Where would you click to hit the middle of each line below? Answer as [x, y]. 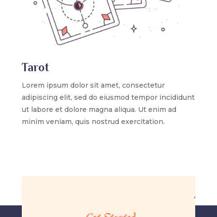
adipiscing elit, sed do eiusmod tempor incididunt [108, 98]
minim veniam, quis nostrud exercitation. [93, 122]
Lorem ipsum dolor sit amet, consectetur [93, 85]
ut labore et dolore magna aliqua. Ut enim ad [99, 110]
